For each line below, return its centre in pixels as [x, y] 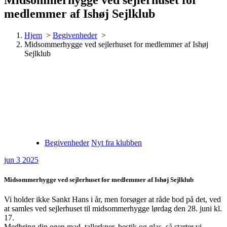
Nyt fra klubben [117, 142]
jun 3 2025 [21, 160]
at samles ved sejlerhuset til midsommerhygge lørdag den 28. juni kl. [113, 209]
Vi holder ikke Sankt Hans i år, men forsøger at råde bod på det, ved [112, 200]
